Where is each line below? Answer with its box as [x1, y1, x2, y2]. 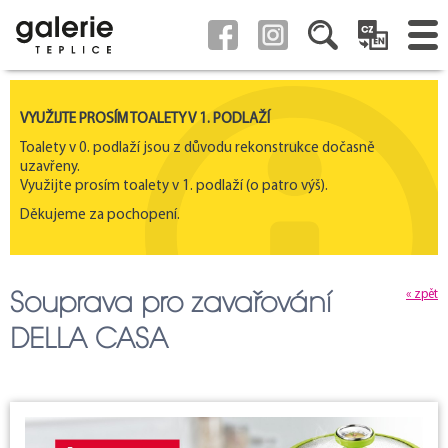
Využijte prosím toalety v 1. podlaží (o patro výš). [20, 179, 328, 194]
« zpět [406, 288, 438, 301]
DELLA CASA [10, 321, 168, 356]
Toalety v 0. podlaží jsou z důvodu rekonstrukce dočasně [20, 141, 375, 156]
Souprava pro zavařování [10, 285, 331, 320]
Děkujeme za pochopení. [20, 208, 180, 223]
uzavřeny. [20, 160, 80, 175]
